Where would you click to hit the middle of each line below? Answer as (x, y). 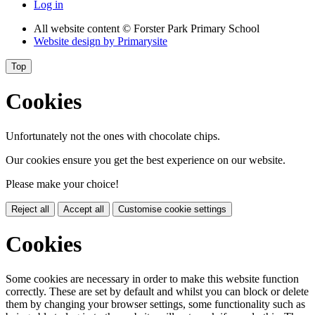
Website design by (76, 41)
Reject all (30, 209)
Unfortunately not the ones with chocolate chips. (113, 136)
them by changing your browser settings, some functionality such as (155, 304)
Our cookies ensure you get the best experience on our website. (146, 160)
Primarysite (142, 41)
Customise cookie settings (172, 209)
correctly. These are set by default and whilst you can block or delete (157, 291)
